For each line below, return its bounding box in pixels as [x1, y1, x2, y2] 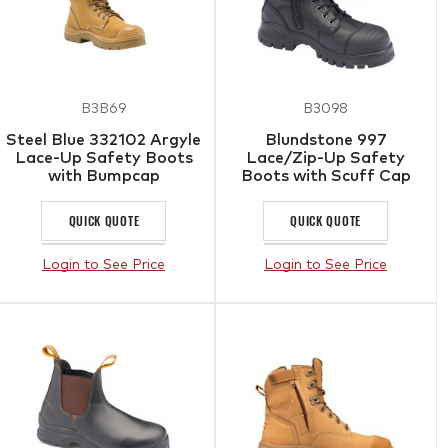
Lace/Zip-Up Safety [246, 149, 406, 166]
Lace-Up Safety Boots [14, 149, 193, 166]
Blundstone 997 [264, 131, 387, 148]
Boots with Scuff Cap [240, 167, 411, 184]
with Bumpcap [47, 167, 160, 184]
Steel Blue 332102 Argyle [6, 131, 202, 148]
